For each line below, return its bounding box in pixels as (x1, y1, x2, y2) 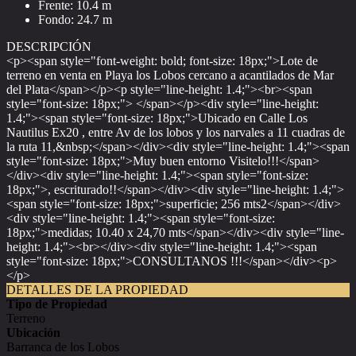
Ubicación (6, 326, 60, 339)
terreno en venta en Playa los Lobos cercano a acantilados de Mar (6, 68, 334, 82)
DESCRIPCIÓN (6, 40, 91, 53)
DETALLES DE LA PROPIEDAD (6, 283, 188, 296)
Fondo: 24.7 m (38, 13, 112, 26)
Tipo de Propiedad (6, 297, 107, 311)
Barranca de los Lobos (6, 340, 119, 354)
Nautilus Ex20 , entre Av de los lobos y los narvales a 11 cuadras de (6, 126, 345, 139)
